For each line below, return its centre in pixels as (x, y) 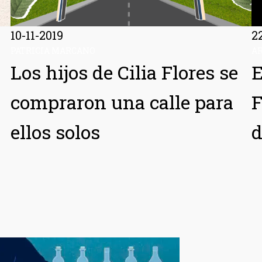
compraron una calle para (122, 102)
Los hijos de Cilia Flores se (125, 72)
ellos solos (56, 132)
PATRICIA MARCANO (53, 50)
